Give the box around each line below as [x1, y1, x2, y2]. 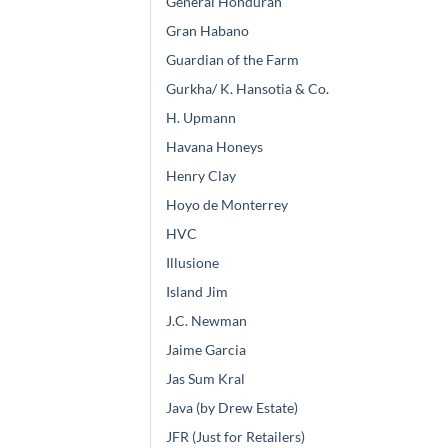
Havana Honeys [166, 138, 263, 156]
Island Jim [166, 283, 228, 301]
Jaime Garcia [166, 341, 246, 359]
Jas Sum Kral [166, 370, 245, 388]
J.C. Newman [166, 312, 247, 330]
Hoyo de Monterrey [166, 196, 288, 214]
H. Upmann [166, 109, 236, 127]
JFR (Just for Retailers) [166, 428, 305, 446]
